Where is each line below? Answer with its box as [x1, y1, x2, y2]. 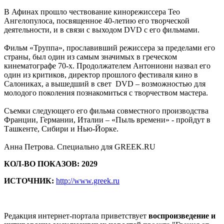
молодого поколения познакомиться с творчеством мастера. [4, 88, 208, 97]
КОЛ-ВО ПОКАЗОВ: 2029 [4, 159, 97, 168]
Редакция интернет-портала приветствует [4, 211, 148, 220]
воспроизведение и [148, 211, 215, 220]
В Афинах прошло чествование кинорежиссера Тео [4, 7, 180, 16]
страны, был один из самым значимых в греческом [4, 52, 177, 61]
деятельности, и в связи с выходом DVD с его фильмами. [4, 25, 199, 34]
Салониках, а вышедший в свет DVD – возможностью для [4, 79, 205, 88]
